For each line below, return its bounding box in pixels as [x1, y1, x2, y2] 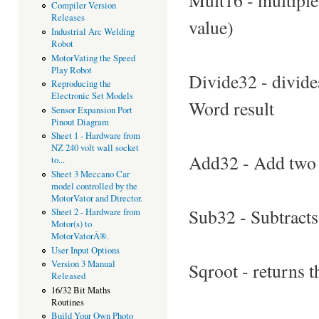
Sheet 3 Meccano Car [51, 167, 130, 180]
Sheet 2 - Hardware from [51, 206, 140, 219]
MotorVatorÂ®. [51, 230, 109, 243]
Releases [51, 11, 85, 24]
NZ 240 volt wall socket [51, 142, 139, 155]
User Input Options [51, 244, 120, 256]
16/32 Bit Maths [51, 283, 110, 296]
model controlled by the [51, 179, 137, 192]
